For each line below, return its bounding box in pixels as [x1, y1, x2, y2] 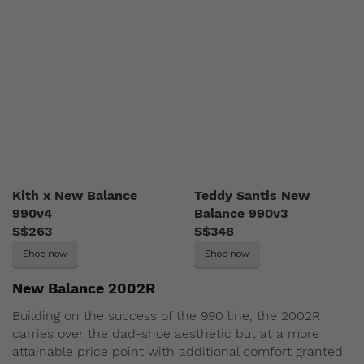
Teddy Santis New [194, 188, 310, 204]
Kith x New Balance [12, 188, 137, 204]
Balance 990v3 [194, 206, 288, 222]
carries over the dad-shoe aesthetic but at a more [12, 326, 319, 342]
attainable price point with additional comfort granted [12, 344, 343, 360]
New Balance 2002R [12, 279, 155, 297]
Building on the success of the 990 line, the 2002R [12, 308, 320, 324]
